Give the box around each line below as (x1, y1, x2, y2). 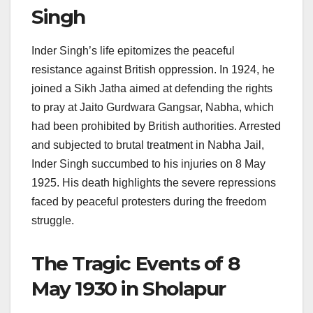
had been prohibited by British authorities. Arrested (31, 120, 281, 133)
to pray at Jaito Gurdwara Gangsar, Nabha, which (31, 101, 274, 114)
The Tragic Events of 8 (31, 252, 240, 276)
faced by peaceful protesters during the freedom (31, 196, 266, 208)
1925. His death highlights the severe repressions (31, 177, 276, 189)
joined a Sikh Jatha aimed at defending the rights (31, 82, 272, 95)
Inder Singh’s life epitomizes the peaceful (31, 45, 235, 57)
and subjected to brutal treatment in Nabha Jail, (31, 139, 264, 152)
